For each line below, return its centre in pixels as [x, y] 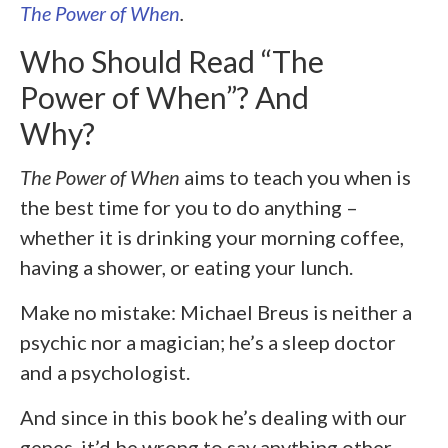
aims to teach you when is [297, 176]
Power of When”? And [164, 96]
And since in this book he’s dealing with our [213, 416]
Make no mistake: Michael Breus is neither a [216, 311]
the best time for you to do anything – [189, 206]
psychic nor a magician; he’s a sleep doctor [208, 341]
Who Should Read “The [172, 60]
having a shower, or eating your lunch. [186, 266]
